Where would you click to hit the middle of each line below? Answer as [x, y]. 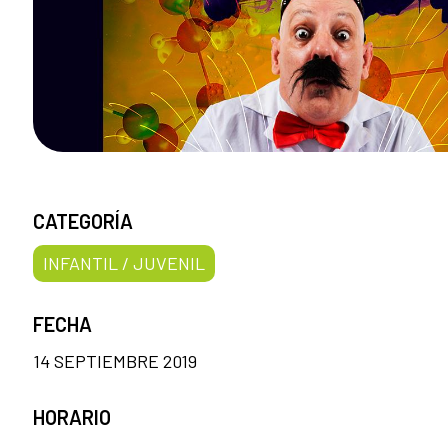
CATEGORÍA [83, 220]
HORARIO [72, 416]
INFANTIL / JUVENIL [124, 262]
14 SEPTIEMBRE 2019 [115, 360]
